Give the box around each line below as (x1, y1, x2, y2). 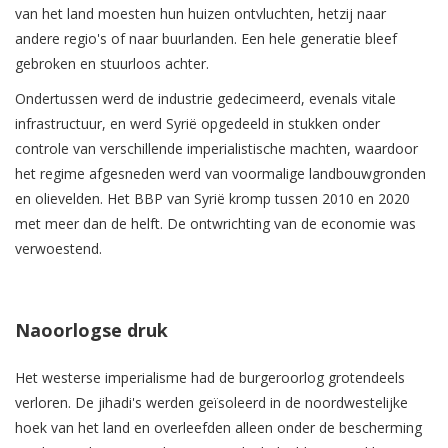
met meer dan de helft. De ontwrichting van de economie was (15, 214, 416, 234)
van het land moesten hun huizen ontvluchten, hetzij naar (15, 4, 386, 24)
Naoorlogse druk (15, 318, 168, 343)
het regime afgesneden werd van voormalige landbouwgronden (15, 164, 426, 184)
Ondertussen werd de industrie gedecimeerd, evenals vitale (15, 89, 396, 109)
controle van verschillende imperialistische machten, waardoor (15, 139, 418, 159)
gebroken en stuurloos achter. (15, 54, 209, 74)
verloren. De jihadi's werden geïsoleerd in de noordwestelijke (15, 393, 408, 413)
